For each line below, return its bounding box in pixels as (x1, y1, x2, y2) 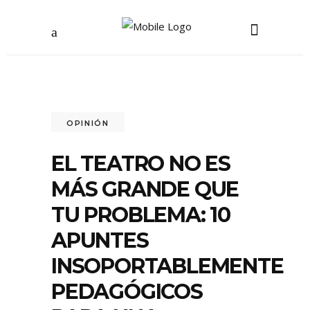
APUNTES (51, 228, 149, 253)
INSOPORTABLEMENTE (51, 253, 284, 279)
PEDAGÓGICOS (51, 279, 203, 304)
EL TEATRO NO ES (51, 151, 231, 176)
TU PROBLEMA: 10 (51, 202, 231, 228)
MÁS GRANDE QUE (51, 176, 239, 202)
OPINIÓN (66, 118, 109, 128)
